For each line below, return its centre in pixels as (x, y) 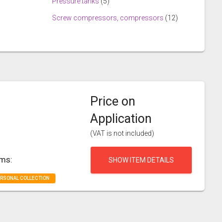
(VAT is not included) (122, 133)
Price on (113, 101)
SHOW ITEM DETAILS (141, 160)
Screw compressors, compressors (108, 18)
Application (121, 119)
